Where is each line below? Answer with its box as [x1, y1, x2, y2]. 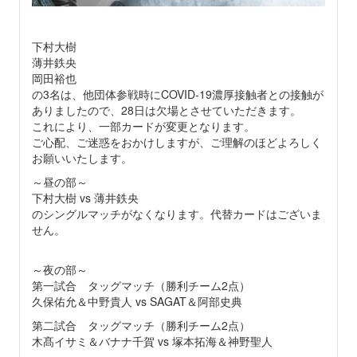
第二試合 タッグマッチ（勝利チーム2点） [31, 316, 250, 333]
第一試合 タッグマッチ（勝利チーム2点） [31, 277, 250, 293]
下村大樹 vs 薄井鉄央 [31, 189, 139, 206]
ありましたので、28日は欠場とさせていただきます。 [31, 101, 301, 118]
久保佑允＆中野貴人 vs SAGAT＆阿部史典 [31, 292, 242, 309]
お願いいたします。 [31, 149, 132, 166]
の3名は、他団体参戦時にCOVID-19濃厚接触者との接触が [31, 85, 324, 102]
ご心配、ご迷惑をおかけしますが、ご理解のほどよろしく [31, 133, 322, 150]
